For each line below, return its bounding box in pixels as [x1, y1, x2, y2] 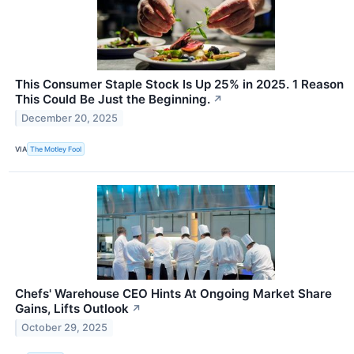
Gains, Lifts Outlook [15, 300, 129, 316]
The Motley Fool [30, 145, 82, 154]
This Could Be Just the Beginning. [15, 91, 210, 107]
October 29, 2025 [21, 322, 108, 334]
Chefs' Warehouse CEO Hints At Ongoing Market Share [15, 285, 332, 301]
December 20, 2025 [21, 112, 119, 125]
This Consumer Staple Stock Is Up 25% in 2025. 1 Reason [15, 76, 344, 92]
